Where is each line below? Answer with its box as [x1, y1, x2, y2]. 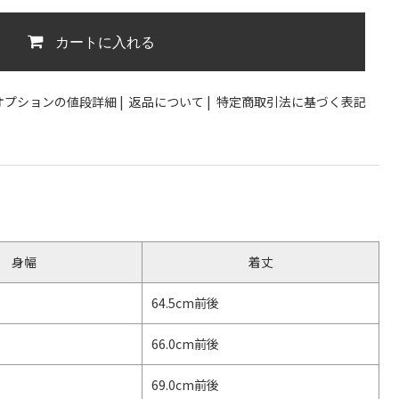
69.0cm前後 [151, 376, 219, 394]
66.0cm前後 [151, 335, 219, 353]
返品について [129, 93, 204, 110]
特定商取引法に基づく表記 [216, 93, 366, 110]
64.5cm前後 [151, 294, 219, 312]
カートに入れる [55, 31, 156, 53]
